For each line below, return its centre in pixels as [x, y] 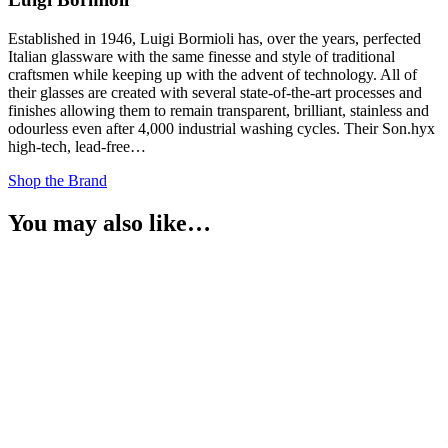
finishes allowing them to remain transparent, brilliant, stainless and [218, 110]
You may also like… [109, 222]
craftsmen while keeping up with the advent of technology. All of [212, 74]
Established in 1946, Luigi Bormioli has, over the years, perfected [214, 38]
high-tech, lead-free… [77, 146]
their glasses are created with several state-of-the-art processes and [215, 92]
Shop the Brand [57, 180]
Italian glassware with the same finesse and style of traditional [201, 56]
